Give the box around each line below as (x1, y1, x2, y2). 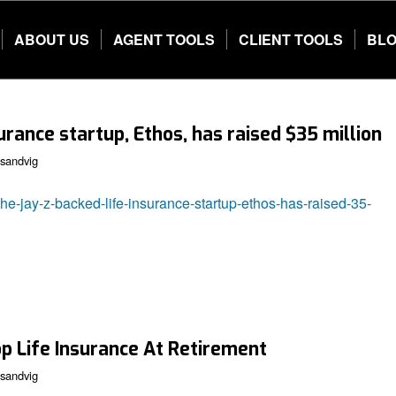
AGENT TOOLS (113, 29, 215, 49)
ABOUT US (14, 29, 89, 49)
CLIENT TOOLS (239, 29, 343, 49)
